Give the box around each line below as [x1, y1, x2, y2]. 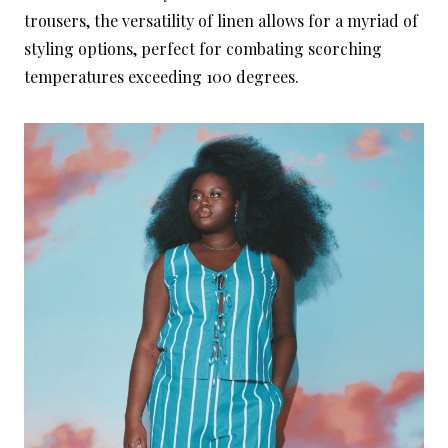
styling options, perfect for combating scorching [24, 38, 382, 60]
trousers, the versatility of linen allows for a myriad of [24, 10, 418, 32]
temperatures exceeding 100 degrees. [24, 66, 299, 88]
